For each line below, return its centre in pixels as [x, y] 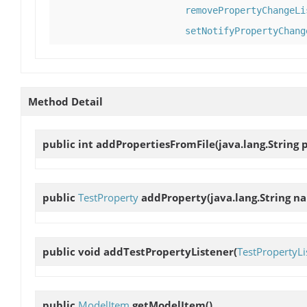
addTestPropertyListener [169, 251]
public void [73, 251]
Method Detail [65, 102]
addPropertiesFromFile [156, 144]
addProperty [174, 198]
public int [69, 144]
